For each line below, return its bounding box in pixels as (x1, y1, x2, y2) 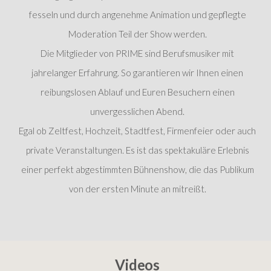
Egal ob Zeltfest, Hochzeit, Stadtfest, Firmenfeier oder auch (19, 125, 256, 136)
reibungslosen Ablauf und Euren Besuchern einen (40, 86, 235, 97)
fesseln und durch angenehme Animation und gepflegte (28, 8, 246, 20)
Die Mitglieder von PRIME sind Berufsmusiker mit (41, 47, 234, 59)
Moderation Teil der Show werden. (68, 28, 207, 39)
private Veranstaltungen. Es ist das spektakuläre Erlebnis (25, 144, 249, 155)
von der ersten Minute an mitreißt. (68, 183, 206, 194)
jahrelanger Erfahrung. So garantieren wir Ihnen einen (31, 67, 243, 78)
